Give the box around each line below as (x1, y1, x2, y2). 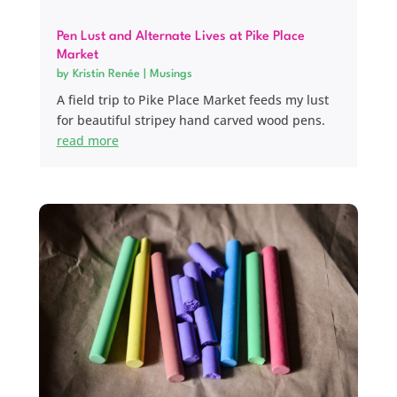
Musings (149, 68, 192, 81)
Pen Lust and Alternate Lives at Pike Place (56, 30, 305, 44)
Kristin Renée (72, 68, 140, 81)
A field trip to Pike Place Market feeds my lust (56, 91, 329, 109)
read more (56, 132, 119, 150)
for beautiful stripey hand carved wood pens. (56, 112, 325, 129)
